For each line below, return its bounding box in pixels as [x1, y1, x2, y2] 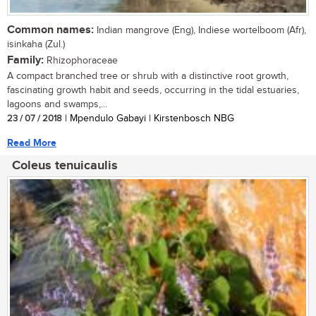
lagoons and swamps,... [7, 98, 107, 110]
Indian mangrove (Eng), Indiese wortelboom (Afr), [94, 24, 306, 36]
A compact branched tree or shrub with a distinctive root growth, [7, 70, 288, 82]
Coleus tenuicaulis [12, 157, 118, 174]
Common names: [7, 23, 94, 37]
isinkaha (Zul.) [7, 38, 65, 50]
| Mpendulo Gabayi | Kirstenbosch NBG [62, 112, 234, 124]
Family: [7, 53, 44, 67]
